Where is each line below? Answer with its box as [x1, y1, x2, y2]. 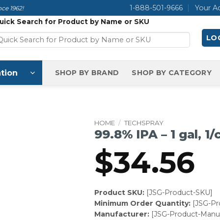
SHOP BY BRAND [55, 68, 119, 77]
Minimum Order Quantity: [94, 199, 191, 208]
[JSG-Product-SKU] [144, 188, 213, 197]
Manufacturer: [94, 210, 149, 219]
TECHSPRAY [124, 119, 164, 127]
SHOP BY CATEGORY [132, 68, 212, 77]
